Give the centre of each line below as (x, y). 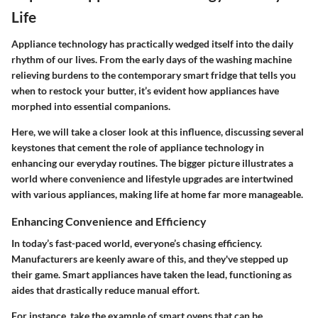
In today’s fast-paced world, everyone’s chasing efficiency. (137, 243)
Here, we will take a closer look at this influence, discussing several (158, 131)
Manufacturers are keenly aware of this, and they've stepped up (150, 259)
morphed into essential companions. (91, 106)
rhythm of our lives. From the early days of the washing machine (152, 59)
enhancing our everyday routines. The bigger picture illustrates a (152, 163)
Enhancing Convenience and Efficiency (109, 221)
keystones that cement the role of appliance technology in (138, 147)
